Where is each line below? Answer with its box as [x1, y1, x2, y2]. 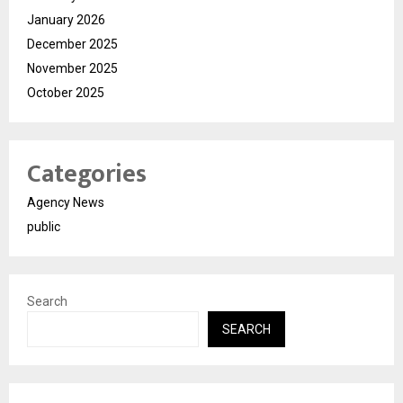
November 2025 [27, 60, 118, 76]
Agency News [27, 194, 104, 210]
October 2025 [27, 85, 104, 100]
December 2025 [27, 36, 118, 51]
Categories [27, 152, 147, 195]
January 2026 [27, 12, 105, 27]
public [27, 219, 60, 234]
